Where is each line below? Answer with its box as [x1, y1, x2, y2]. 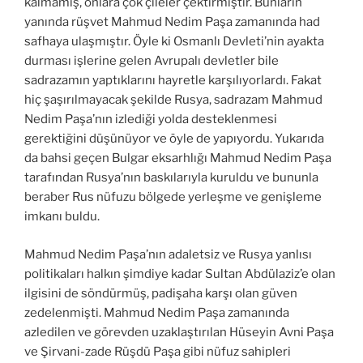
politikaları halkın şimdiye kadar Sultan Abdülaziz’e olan [24, 266, 335, 281]
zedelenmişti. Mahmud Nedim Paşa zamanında [24, 305, 289, 320]
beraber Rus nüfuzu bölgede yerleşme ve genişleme [24, 190, 322, 205]
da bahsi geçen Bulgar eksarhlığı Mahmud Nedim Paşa [24, 151, 331, 166]
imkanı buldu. [24, 209, 100, 224]
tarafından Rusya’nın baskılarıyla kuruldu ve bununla [24, 170, 318, 186]
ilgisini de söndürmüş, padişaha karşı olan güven [24, 285, 297, 301]
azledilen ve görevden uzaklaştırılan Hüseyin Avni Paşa [24, 324, 334, 340]
